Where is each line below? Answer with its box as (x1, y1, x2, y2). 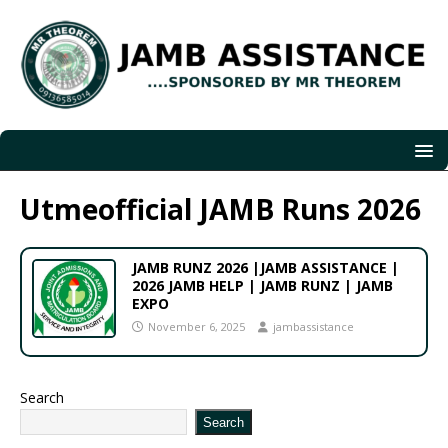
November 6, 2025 (148, 319, 245, 335)
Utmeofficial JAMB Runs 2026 (20, 190, 421, 229)
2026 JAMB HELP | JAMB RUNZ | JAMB (132, 276, 393, 296)
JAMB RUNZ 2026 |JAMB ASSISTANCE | (132, 258, 399, 278)
